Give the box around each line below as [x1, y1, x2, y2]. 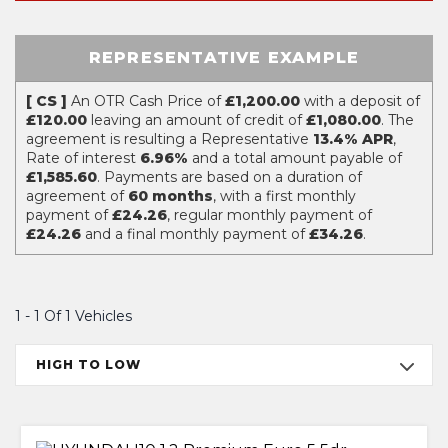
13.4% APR [313, 130, 393, 148]
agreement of [26, 187, 128, 205]
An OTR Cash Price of [67, 92, 225, 110]
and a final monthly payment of [81, 225, 309, 243]
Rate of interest [26, 149, 140, 167]
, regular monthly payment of [167, 206, 372, 224]
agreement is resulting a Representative [26, 130, 313, 148]
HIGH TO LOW [36, 357, 141, 372]
